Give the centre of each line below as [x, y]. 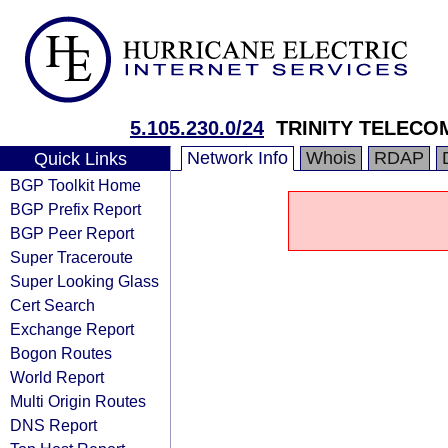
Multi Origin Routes [78, 401]
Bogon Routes [61, 353]
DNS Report [53, 425]
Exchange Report [72, 329]
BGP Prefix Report [75, 209]
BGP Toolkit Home [75, 185]
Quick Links [80, 159]
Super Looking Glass [84, 281]
